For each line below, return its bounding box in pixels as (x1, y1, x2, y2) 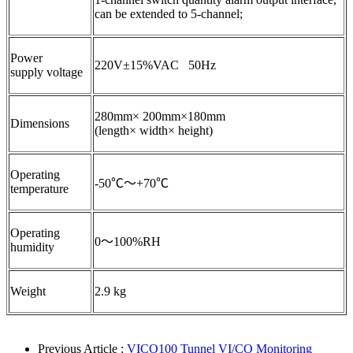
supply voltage (10, 65, 83, 79)
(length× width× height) (95, 123, 213, 137)
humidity (10, 240, 54, 254)
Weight (10, 284, 46, 298)
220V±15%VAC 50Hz (95, 58, 216, 72)
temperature (10, 181, 69, 195)
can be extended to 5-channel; (95, 6, 243, 20)
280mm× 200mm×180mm (95, 109, 225, 123)
